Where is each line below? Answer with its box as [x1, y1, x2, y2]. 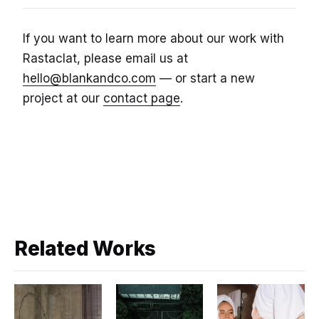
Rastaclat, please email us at [23, 51, 188, 66]
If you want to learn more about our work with [23, 31, 284, 46]
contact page [103, 91, 180, 106]
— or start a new [156, 71, 255, 86]
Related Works [14, 236, 156, 261]
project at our [23, 91, 103, 106]
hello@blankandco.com [23, 71, 156, 86]
